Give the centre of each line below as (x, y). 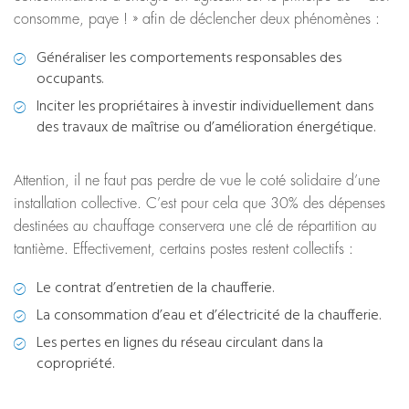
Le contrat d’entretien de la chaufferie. (155, 289)
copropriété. (75, 365)
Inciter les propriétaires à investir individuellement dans (205, 106)
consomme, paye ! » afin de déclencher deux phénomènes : (197, 19)
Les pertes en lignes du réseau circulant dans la (180, 344)
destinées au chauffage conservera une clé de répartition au (195, 227)
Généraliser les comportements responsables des (189, 58)
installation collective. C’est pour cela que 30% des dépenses (199, 204)
